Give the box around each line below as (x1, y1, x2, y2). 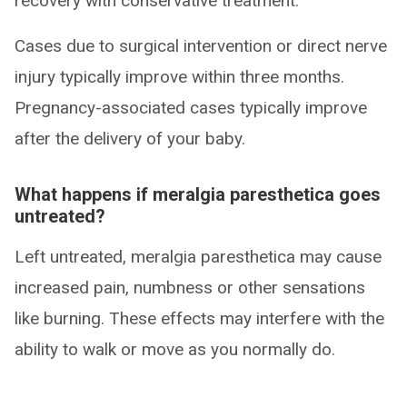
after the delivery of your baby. (15, 128, 245, 150)
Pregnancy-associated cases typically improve (15, 97, 367, 119)
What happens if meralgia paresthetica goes (15, 184, 381, 206)
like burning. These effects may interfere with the (15, 308, 384, 330)
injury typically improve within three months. (15, 66, 344, 88)
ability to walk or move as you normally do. (15, 339, 335, 361)
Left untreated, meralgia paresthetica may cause (15, 246, 382, 268)
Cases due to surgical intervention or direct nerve (15, 35, 387, 57)
